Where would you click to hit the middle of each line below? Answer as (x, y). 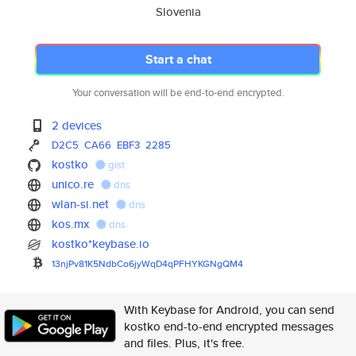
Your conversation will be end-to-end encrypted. (178, 93)
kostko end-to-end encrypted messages (229, 326)
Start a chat (178, 59)
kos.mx (71, 224)
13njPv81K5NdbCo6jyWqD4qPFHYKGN (135, 263)
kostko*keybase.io (101, 244)
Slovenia (178, 12)
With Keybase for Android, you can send (229, 310)
